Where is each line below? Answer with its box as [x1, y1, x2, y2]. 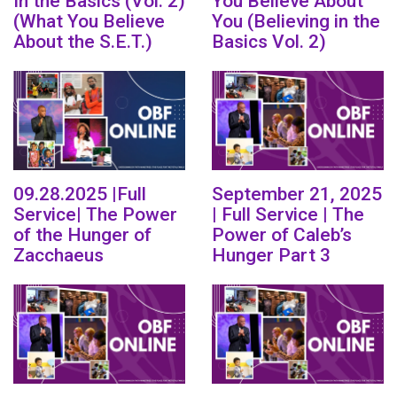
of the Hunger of [13, 223, 152, 245]
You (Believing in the [212, 10, 380, 32]
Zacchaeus [13, 244, 104, 266]
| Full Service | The [212, 203, 364, 225]
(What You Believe [13, 10, 165, 32]
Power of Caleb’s [212, 223, 352, 245]
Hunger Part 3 [212, 244, 331, 266]
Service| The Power [13, 203, 177, 225]
